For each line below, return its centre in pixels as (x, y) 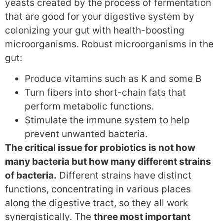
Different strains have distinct (124, 176)
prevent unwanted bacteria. (86, 134)
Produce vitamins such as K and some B (113, 79)
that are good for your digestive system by (100, 16)
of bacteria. (31, 176)
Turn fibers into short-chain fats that (105, 93)
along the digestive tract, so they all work (96, 203)
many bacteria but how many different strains (108, 162)
